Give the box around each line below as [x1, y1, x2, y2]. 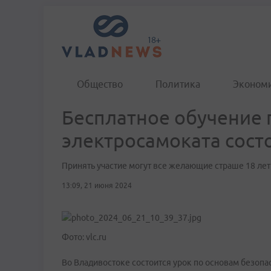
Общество [77, 79, 123, 90]
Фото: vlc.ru [62, 232, 106, 242]
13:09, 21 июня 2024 [62, 181, 132, 189]
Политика [155, 79, 200, 90]
